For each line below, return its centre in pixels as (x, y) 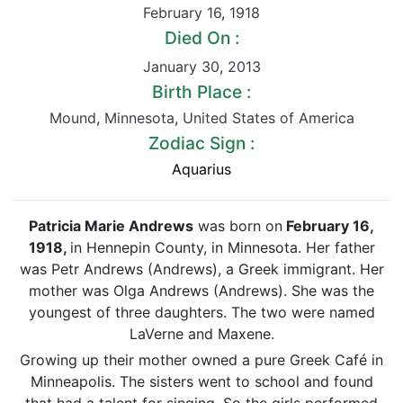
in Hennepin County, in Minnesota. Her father (222, 247)
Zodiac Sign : (201, 143)
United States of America (268, 118)
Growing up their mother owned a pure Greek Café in (201, 360)
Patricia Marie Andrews (111, 226)
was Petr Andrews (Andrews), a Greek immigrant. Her (201, 269)
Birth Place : (201, 92)
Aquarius (201, 169)
